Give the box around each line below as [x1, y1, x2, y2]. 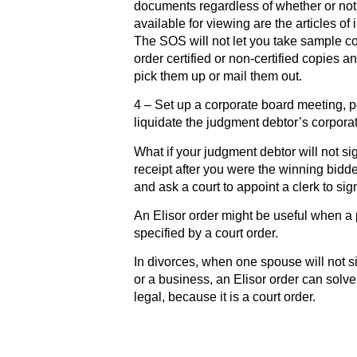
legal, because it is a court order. [134, 290, 316, 304]
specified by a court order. [134, 226, 278, 240]
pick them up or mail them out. [134, 69, 302, 83]
